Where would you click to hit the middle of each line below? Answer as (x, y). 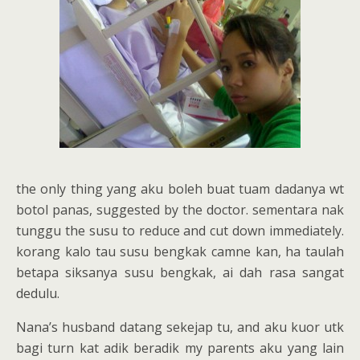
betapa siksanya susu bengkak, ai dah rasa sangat (180, 272)
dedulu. (38, 293)
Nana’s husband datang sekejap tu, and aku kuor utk (180, 327)
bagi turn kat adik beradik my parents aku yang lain (180, 348)
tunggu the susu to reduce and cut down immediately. (180, 231)
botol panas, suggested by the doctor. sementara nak (180, 210)
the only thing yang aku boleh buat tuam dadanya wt (180, 189)
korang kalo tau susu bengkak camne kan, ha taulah (180, 252)
